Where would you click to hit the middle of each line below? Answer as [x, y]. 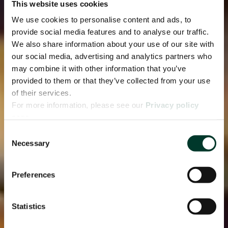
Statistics [28, 206]
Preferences [34, 175]
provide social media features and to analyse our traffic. [110, 32]
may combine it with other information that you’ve [99, 68]
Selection [19, 145]
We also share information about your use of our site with [113, 44]
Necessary [31, 143]
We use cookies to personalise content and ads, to [102, 19]
